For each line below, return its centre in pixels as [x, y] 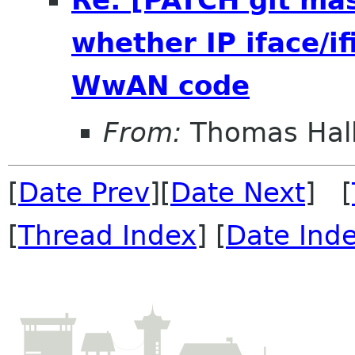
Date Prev [84, 193]
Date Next [238, 193]
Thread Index [107, 236]
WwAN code [160, 85]
